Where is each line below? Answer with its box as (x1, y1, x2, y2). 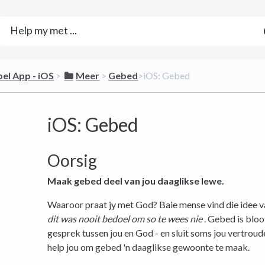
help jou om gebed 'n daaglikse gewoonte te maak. (47, 241, 250, 253)
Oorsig (47, 150, 97, 170)
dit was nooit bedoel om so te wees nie (47, 213, 202, 224)
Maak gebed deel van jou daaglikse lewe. (47, 175, 224, 186)
